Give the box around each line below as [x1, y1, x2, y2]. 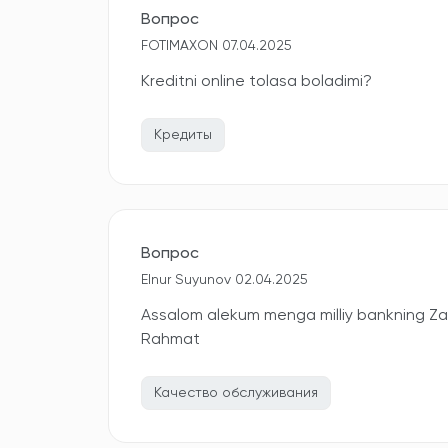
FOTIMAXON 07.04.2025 [141, 39, 292, 53]
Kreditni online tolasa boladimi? [141, 74, 372, 90]
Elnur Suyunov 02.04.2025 [141, 273, 308, 287]
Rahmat [141, 332, 200, 348]
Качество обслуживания [154, 386, 318, 400]
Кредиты [154, 128, 212, 142]
